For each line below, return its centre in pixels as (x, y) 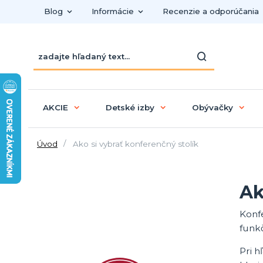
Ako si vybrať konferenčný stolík (134, 144)
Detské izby (130, 107)
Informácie (112, 11)
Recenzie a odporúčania (210, 11)
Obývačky (212, 107)
